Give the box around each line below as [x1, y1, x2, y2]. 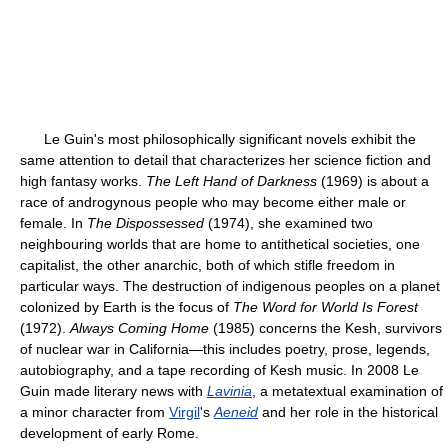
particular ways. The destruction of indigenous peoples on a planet [20, 278, 440, 294]
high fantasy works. [20, 173, 146, 189]
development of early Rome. [20, 425, 199, 441]
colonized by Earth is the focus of [20, 299, 233, 315]
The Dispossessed [87, 215, 204, 231]
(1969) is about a [317, 173, 429, 189]
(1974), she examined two [204, 215, 373, 231]
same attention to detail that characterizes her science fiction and [20, 152, 431, 168]
